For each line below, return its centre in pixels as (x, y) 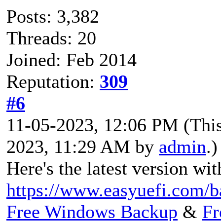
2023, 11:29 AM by (83, 146)
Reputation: (53, 81)
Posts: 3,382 (53, 16)
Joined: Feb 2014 (72, 59)
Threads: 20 (51, 38)
